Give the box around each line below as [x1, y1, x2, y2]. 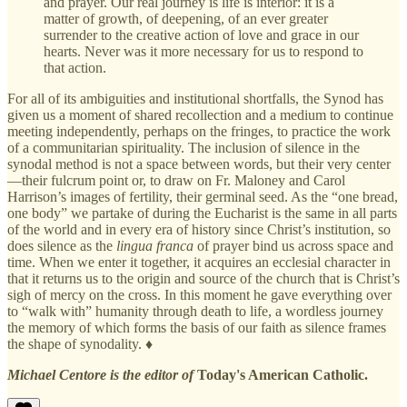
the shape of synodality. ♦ [7, 335, 153, 352]
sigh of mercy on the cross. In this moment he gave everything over [7, 286, 392, 303]
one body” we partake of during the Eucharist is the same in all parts [7, 204, 397, 221]
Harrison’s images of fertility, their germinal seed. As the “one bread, [7, 188, 398, 204]
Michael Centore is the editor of [7, 366, 197, 382]
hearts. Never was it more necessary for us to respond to [44, 43, 363, 59]
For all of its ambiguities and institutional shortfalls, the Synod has [7, 90, 383, 106]
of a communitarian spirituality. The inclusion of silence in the [7, 139, 360, 155]
